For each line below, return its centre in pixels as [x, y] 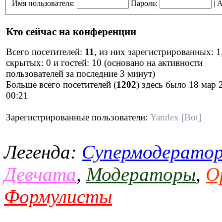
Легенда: [43, 152]
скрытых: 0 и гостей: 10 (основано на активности [104, 63]
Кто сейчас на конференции [71, 31]
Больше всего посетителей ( [61, 85]
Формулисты [58, 197]
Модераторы [141, 174]
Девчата [40, 174]
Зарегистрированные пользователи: [78, 117]
